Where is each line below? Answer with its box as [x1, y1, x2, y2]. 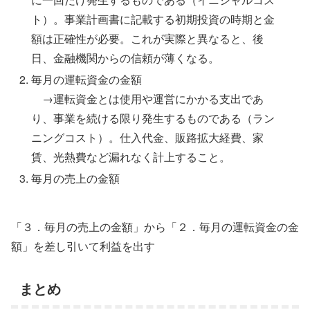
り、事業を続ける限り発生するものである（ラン [31, 110, 275, 127]
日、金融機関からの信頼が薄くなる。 [31, 50, 220, 66]
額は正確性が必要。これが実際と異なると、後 [31, 30, 264, 46]
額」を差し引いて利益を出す [11, 237, 155, 254]
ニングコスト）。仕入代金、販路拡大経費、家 [31, 129, 264, 146]
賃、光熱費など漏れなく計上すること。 [31, 149, 231, 165]
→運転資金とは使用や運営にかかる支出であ [31, 91, 264, 107]
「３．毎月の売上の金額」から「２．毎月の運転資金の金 [11, 218, 299, 235]
